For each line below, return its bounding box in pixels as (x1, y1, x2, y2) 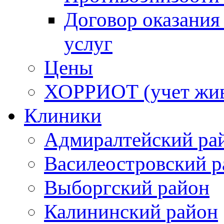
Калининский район (44, 199, 218, 223)
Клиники (24, 103, 101, 127)
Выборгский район (44, 175, 209, 199)
